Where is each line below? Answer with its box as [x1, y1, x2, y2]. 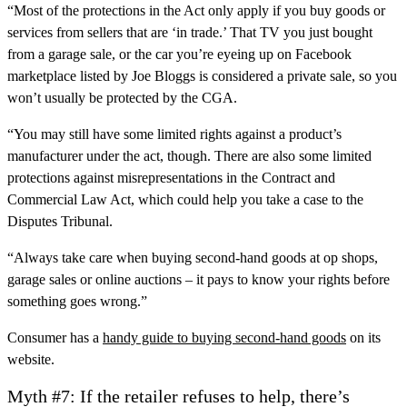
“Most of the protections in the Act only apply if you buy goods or [7, 3, 385, 19]
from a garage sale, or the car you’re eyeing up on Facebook [7, 46, 352, 63]
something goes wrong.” [7, 293, 147, 310]
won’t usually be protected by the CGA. [7, 90, 237, 106]
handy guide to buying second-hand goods [103, 330, 346, 346]
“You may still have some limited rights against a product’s [7, 126, 342, 143]
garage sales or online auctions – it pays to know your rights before [7, 272, 390, 288]
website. [7, 352, 55, 368]
